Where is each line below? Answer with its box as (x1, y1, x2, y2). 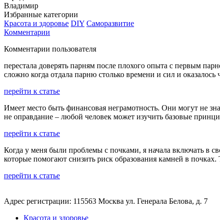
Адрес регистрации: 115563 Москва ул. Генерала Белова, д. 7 (4, 196, 208, 205)
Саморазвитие (86, 19, 134, 27)
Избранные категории (4, 10, 78, 19)
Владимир (4, 1, 38, 10)
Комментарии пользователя (4, 44, 96, 53)
